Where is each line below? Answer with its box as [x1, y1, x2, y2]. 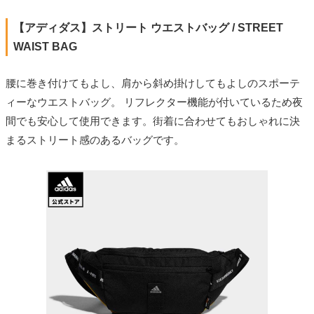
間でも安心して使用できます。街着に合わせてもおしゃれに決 [6, 114, 300, 127]
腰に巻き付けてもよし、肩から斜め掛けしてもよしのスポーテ [6, 76, 300, 89]
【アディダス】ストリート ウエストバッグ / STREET [13, 21, 283, 34]
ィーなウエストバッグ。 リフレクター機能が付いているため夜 [6, 95, 303, 108]
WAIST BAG [13, 40, 77, 53]
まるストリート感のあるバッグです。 [6, 133, 184, 146]
